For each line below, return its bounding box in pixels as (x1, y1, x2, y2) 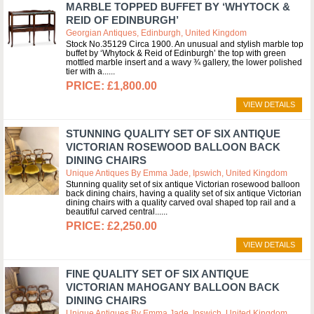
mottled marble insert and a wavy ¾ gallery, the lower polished (66, 57, 302, 67)
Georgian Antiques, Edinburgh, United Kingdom (66, 28, 247, 38)
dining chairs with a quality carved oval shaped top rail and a (66, 198, 296, 207)
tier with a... (66, 67, 109, 76)
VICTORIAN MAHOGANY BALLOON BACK (66, 281, 280, 293)
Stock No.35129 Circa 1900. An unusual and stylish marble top (66, 39, 303, 49)
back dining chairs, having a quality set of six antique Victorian (66, 189, 301, 198)
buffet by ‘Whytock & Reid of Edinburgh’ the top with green (66, 48, 286, 58)
